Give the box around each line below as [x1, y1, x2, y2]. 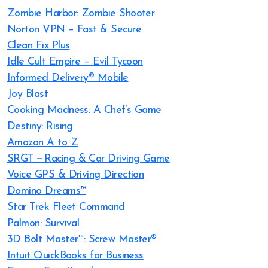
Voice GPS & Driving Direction [7, 169, 144, 181]
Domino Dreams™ [7, 185, 86, 197]
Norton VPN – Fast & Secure [7, 24, 141, 35]
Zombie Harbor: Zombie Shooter [7, 8, 155, 19]
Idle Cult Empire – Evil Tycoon [7, 56, 143, 68]
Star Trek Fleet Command [7, 202, 125, 213]
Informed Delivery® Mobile [7, 72, 129, 84]
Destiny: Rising [7, 121, 73, 132]
